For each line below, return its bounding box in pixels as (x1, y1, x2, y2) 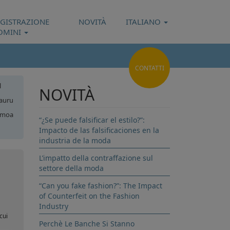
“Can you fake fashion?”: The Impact (39, 181, 162, 190)
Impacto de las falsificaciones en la (39, 125, 159, 135)
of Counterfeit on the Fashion (39, 191, 140, 201)
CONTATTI (135, 63, 164, 72)
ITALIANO (126, 16, 161, 27)
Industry (39, 201, 68, 211)
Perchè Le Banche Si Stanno (39, 219, 135, 228)
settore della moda (39, 163, 104, 173)
